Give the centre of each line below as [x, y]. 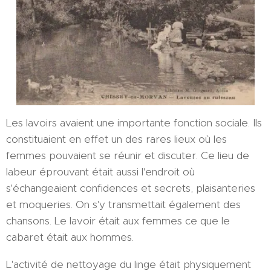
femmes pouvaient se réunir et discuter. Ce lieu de [128, 156]
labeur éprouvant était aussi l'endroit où [100, 172]
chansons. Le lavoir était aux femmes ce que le [118, 221]
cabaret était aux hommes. [70, 237]
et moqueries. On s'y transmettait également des [123, 205]
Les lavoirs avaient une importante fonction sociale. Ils [134, 123]
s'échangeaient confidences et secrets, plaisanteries [131, 188]
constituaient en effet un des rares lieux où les [116, 139]
